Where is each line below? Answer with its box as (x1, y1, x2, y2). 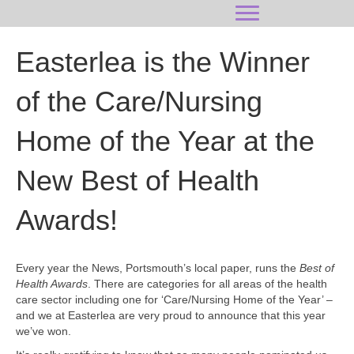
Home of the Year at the (16, 125, 314, 157)
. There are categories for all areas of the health (88, 277, 327, 290)
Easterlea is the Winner (16, 46, 310, 78)
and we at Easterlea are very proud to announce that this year (16, 309, 326, 322)
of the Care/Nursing (16, 85, 262, 118)
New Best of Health (16, 164, 259, 197)
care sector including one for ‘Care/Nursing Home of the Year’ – (16, 293, 333, 306)
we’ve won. (16, 325, 71, 337)
